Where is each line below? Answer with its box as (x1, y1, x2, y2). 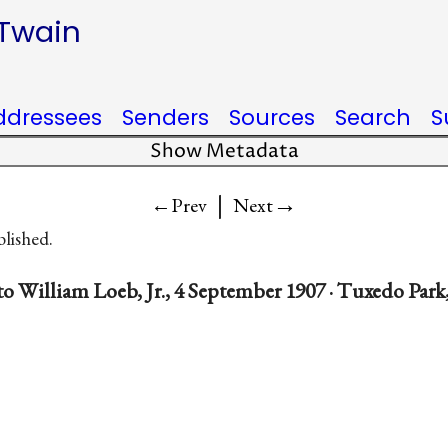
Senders (122, 103, 209, 132)
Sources (229, 103, 315, 132)
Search (335, 103, 411, 132)
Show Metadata (149, 139, 299, 164)
